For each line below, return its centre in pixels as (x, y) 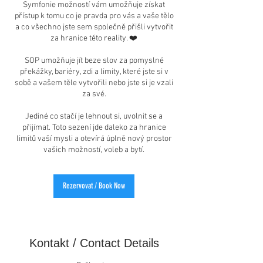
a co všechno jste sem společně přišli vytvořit (94, 27)
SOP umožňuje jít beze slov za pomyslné (94, 60)
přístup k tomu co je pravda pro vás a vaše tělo (94, 16)
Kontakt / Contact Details (94, 243)
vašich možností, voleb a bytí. (94, 150)
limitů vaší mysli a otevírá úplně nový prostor (94, 139)
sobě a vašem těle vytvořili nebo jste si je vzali (94, 83)
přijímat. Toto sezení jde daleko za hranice (94, 127)
